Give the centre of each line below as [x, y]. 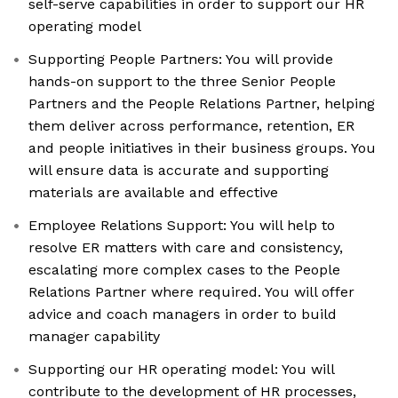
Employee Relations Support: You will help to [182, 226]
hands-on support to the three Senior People [182, 82]
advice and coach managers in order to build [183, 314]
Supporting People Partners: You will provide [181, 60]
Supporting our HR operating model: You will [182, 370]
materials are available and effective [153, 193]
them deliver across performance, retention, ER [191, 126]
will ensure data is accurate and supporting [179, 171]
